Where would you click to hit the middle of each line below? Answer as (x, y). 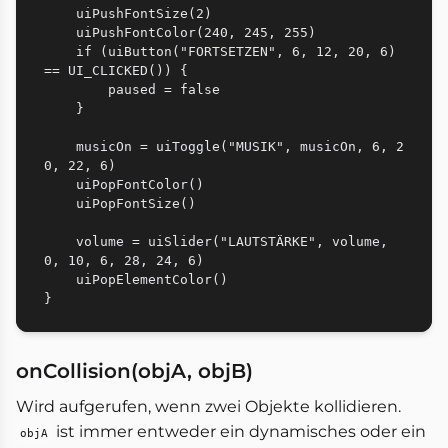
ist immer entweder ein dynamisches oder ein (239, 431)
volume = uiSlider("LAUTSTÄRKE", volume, (60, 241)
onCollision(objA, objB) (134, 371)
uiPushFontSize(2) (60, 13)
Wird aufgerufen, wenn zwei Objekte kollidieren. (208, 406)
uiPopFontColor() (60, 184)
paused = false (76, 89)
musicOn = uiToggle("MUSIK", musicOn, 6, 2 (60, 146)
